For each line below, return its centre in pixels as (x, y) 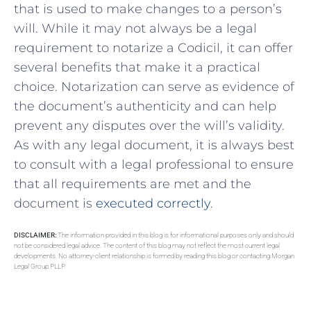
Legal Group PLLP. (40, 267)
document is (55, 203)
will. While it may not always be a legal (135, 28)
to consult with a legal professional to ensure (154, 164)
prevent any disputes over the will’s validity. (149, 125)
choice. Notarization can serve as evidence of (154, 86)
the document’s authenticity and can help (145, 106)
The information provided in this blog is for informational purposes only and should (175, 235)
